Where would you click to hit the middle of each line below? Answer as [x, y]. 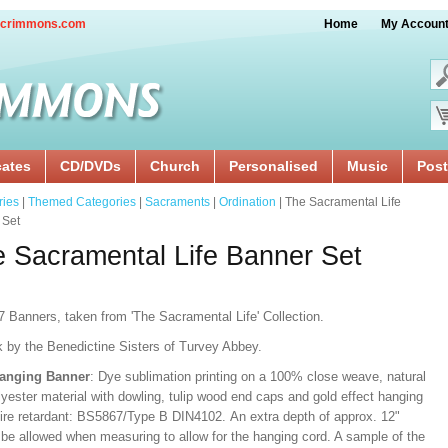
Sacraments [177, 202]
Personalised [273, 166]
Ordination [247, 202]
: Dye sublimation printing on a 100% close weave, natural [258, 376]
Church [175, 166]
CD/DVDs [90, 166]
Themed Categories [82, 202]
